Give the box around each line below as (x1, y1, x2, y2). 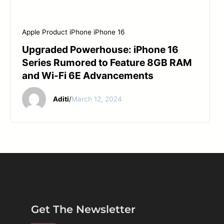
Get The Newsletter (31, 203, 135, 216)
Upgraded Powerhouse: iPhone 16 (22, 43, 178, 56)
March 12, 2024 (71, 94, 122, 103)
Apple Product (22, 28, 67, 36)
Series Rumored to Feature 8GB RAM (22, 56, 192, 69)
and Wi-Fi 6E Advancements (22, 69, 153, 82)
